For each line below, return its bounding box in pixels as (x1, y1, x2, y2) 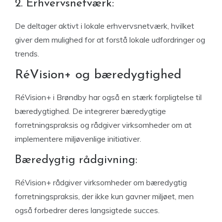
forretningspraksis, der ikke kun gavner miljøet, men (15, 191, 194, 201)
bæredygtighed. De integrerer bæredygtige (15, 106, 166, 116)
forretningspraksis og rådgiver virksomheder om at (15, 120, 192, 130)
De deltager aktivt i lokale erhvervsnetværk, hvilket (15, 21, 194, 31)
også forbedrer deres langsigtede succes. (15, 205, 160, 215)
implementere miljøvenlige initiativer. (15, 134, 141, 144)
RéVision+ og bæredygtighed (15, 68, 181, 82)
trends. (15, 49, 39, 58)
